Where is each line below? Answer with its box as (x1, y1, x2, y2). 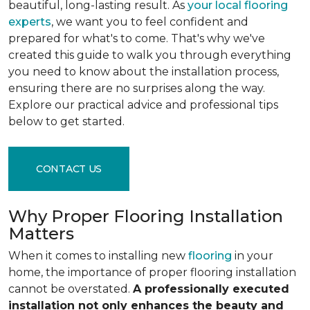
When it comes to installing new (8, 249, 188, 262)
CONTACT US (36, 162, 102, 175)
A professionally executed (133, 282, 289, 295)
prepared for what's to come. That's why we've (8, 32, 265, 45)
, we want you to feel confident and (51, 15, 248, 28)
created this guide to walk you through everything (8, 48, 291, 62)
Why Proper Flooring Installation (8, 206, 283, 226)
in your (232, 249, 273, 262)
